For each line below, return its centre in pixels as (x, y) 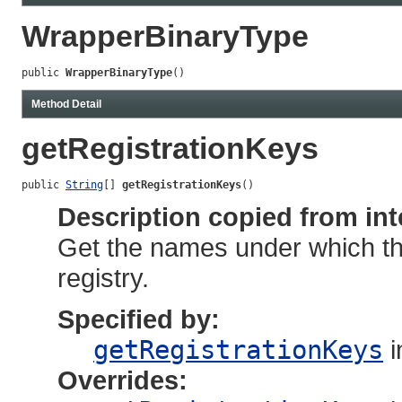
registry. (103, 278)
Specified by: (139, 319)
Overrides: (122, 380)
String (84, 185)
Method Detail (66, 104)
